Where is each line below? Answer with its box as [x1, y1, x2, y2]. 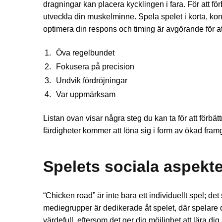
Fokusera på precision [56, 62, 134, 71]
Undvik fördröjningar [56, 76, 127, 85]
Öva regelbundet [56, 49, 114, 57]
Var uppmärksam [56, 90, 115, 99]
